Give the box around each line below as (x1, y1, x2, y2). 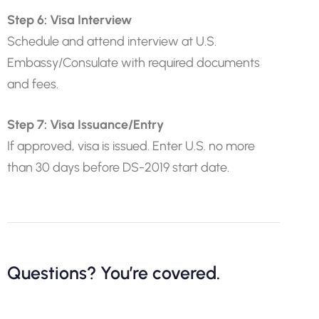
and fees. (7, 76, 58, 92)
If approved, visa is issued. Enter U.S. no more (7, 138, 255, 154)
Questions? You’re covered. (7, 262, 220, 283)
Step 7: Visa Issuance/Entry (7, 117, 164, 132)
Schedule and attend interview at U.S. (7, 33, 216, 49)
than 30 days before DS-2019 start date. (7, 159, 229, 175)
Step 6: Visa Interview (7, 12, 132, 28)
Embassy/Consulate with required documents (7, 55, 260, 70)
